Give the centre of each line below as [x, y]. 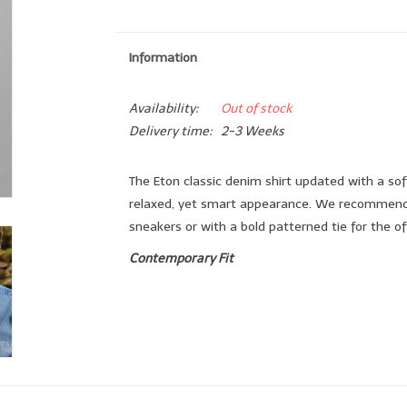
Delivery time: [170, 131]
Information [163, 58]
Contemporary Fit [181, 258]
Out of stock [256, 109]
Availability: [163, 109]
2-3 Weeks [252, 131]
